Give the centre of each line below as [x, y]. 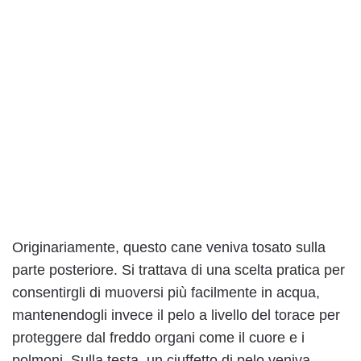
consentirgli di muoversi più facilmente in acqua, [166, 293]
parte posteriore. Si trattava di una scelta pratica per [178, 270]
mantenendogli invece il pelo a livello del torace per [176, 315]
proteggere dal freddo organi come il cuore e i [158, 338]
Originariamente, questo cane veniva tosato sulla [169, 248]
